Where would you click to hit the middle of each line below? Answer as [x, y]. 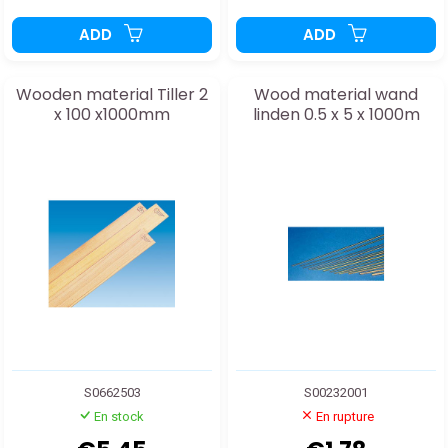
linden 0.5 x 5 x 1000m [336, 115]
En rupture [345, 417]
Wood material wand [336, 95]
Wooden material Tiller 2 [112, 95]
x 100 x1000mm [112, 115]
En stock [118, 417]
